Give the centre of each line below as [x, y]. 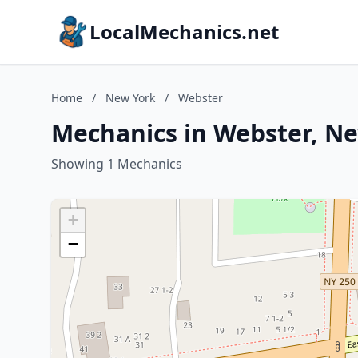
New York [130, 98]
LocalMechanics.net [184, 32]
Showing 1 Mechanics [117, 164]
